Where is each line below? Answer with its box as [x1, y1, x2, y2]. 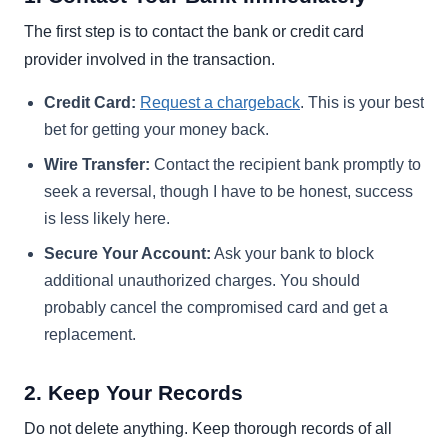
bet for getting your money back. [44, 120, 269, 138]
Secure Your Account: [44, 244, 211, 262]
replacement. [44, 325, 136, 343]
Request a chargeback [140, 93, 300, 111]
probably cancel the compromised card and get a [44, 298, 388, 316]
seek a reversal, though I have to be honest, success [44, 182, 413, 200]
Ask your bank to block [211, 244, 374, 262]
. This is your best [300, 93, 424, 111]
